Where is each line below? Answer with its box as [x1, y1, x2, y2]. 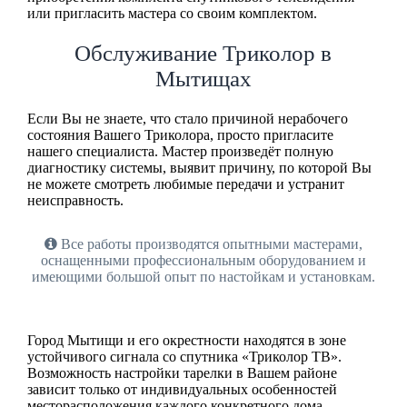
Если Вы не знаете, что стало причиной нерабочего [26, 110, 348, 126]
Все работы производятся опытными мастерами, [56, 235, 362, 252]
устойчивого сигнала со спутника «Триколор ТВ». [26, 348, 342, 364]
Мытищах [154, 65, 252, 91]
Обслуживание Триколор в [74, 40, 333, 65]
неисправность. [26, 192, 124, 208]
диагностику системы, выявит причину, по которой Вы [26, 159, 372, 175]
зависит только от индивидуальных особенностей [26, 381, 337, 397]
